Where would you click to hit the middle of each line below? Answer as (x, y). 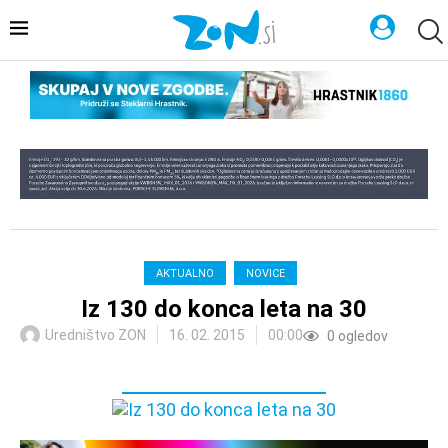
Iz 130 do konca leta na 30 (224, 309)
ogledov (361, 336)
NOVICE (265, 274)
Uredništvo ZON (95, 335)
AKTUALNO (184, 274)
